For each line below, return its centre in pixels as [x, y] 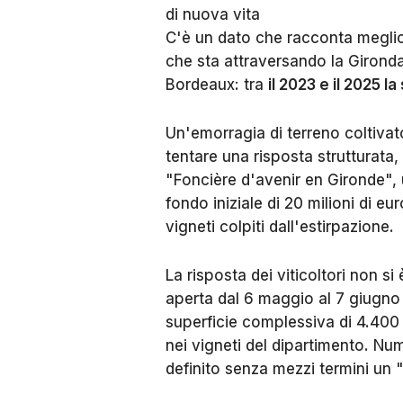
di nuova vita [213, 14]
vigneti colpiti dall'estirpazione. [280, 227]
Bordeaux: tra [217, 85]
